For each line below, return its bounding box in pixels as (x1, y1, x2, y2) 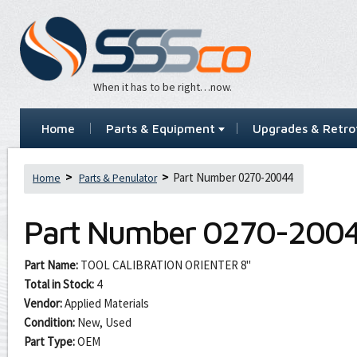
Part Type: (24, 333, 75, 349)
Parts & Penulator (79, 171, 157, 185)
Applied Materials (65, 295, 149, 311)
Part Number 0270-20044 (171, 169, 292, 185)
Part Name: (24, 257, 78, 273)
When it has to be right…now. (93, 79, 232, 94)
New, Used (77, 314, 131, 330)
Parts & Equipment (106, 120, 215, 135)
